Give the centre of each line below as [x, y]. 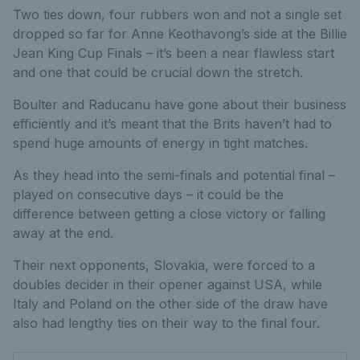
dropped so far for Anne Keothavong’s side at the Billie [180, 34]
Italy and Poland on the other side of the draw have [170, 304]
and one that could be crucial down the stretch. [158, 73]
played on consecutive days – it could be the [148, 195]
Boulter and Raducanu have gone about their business [180, 105]
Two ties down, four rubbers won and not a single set [177, 15]
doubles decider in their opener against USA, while [168, 285]
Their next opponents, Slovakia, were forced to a [164, 266]
